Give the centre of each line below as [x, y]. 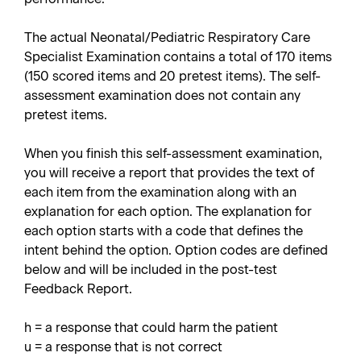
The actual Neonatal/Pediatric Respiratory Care [167, 37]
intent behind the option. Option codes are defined [176, 250]
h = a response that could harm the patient [151, 328]
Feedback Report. [78, 289]
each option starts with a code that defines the [164, 231]
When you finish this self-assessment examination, [173, 154]
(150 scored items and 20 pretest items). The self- [172, 76]
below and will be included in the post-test [151, 270]
